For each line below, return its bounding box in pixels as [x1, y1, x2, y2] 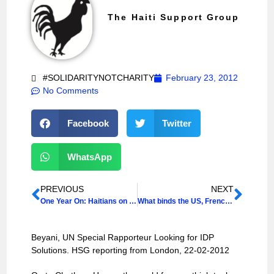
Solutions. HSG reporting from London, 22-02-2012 [31, 245, 230, 256]
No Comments [43, 86, 99, 96]
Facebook [67, 117, 109, 128]
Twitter [162, 117, 192, 128]
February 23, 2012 [166, 73, 239, 83]
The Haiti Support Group [108, 12, 240, 23]
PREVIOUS [40, 184, 84, 194]
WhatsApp [67, 151, 112, 162]
